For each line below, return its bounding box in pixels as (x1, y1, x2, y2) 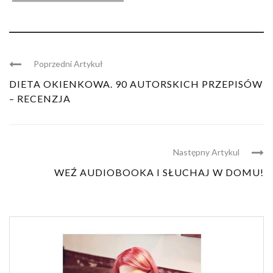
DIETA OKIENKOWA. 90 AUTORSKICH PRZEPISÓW (9, 77, 263, 90)
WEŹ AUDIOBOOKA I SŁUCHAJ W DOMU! (54, 166, 264, 178)
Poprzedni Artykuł (34, 58, 103, 69)
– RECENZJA (9, 92, 71, 104)
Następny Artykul (173, 146, 239, 157)
